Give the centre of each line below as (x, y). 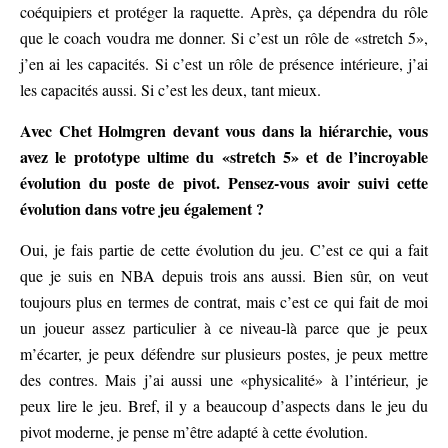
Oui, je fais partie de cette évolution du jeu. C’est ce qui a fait (224, 250)
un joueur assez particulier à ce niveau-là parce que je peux (224, 328)
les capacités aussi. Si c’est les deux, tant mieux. (170, 90)
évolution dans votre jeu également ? (142, 209)
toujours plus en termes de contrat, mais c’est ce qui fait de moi (224, 302)
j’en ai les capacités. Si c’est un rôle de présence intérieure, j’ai (224, 64)
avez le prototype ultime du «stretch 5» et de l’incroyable (224, 157)
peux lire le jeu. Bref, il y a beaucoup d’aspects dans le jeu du (224, 406)
